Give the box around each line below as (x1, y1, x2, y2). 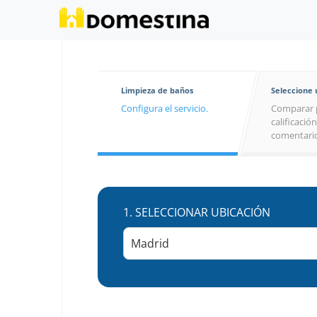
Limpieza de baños (121, 85, 193, 96)
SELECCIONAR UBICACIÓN (135, 204, 270, 220)
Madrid (131, 236, 169, 251)
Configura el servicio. (121, 102, 208, 115)
